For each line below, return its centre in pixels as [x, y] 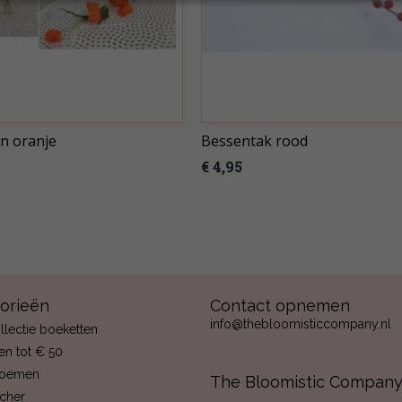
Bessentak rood [254, 141]
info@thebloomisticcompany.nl [301, 324]
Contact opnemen [280, 306]
